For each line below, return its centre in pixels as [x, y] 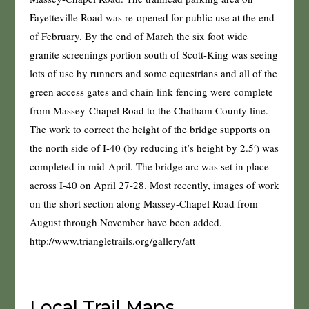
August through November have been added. [126, 222]
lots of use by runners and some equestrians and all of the [153, 73]
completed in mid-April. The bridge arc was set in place [149, 166]
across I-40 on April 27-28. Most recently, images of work [154, 185]
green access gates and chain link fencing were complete [151, 91]
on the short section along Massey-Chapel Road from [143, 203]
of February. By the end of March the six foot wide [138, 36]
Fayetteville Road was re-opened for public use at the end [152, 17]
